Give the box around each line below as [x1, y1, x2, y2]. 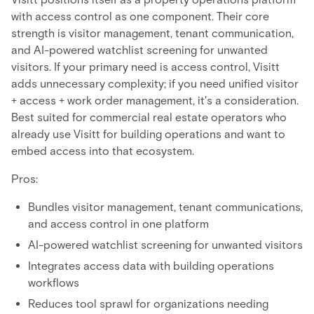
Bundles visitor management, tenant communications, [28, 200, 303, 214]
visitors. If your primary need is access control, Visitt [11, 60, 280, 74]
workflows [28, 276, 79, 290]
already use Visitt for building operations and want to [11, 128, 285, 142]
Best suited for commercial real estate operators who [11, 111, 287, 125]
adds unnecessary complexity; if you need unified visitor [11, 77, 299, 91]
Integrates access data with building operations [28, 259, 274, 273]
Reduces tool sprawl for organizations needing [28, 297, 268, 311]
